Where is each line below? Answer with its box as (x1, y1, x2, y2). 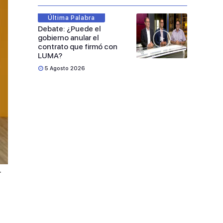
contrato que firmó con (38, 42, 117, 51)
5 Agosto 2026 (45, 65, 85, 72)
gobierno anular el (38, 33, 99, 42)
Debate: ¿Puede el (38, 24, 101, 33)
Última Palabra (48, 14, 95, 21)
